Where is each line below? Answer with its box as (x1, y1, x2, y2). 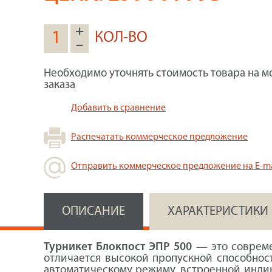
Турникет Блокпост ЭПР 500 (44, 242, 192, 253)
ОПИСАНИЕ (62, 205, 125, 218)
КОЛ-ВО (95, 30, 148, 46)
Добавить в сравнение (71, 103, 166, 113)
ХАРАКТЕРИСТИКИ (168, 205, 268, 218)
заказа (44, 80, 75, 91)
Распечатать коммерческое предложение (71, 132, 248, 142)
